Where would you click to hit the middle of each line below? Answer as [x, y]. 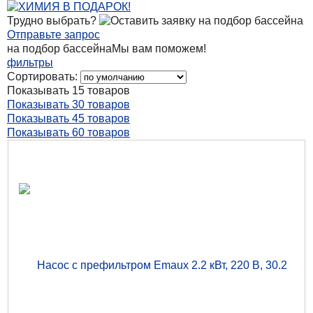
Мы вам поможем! [159, 49]
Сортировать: [42, 77]
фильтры [30, 63]
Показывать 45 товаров [68, 118]
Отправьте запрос [53, 35]
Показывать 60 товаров [68, 132]
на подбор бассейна [59, 49]
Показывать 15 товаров [68, 90]
